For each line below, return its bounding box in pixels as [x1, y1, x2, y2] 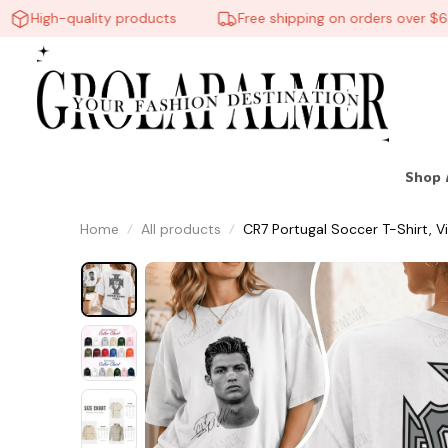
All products [141, 219, 221, 238]
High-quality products [3, 9, 150, 27]
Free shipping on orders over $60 [210, 9, 431, 27]
